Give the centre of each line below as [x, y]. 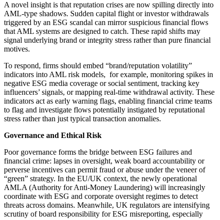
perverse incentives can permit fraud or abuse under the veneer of [105, 169]
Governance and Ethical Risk [53, 135]
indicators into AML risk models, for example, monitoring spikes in [109, 74]
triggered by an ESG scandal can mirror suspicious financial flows [106, 22]
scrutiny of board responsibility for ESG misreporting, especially [103, 214]
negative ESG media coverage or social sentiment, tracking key [102, 83]
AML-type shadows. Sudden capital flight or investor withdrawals [106, 13]
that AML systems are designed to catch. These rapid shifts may [102, 31]
